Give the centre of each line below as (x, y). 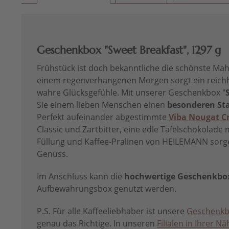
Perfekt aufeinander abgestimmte (103, 117)
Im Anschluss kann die (81, 177)
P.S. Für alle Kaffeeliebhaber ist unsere (112, 211)
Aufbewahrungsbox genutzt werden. (107, 189)
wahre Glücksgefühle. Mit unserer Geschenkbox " (131, 93)
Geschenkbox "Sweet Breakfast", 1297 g (129, 50)
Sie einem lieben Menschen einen (102, 105)
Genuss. (52, 154)
